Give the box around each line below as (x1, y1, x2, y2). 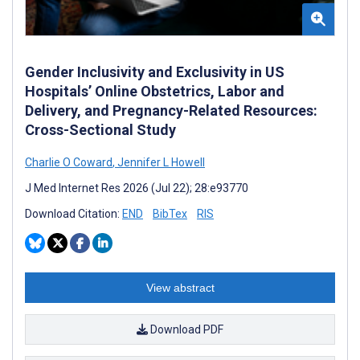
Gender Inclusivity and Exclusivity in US (25, 63, 284, 80)
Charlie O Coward (25, 155, 112, 169)
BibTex (153, 207, 187, 220)
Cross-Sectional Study (25, 121, 176, 138)
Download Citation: (25, 207, 122, 220)
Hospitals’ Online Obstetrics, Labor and (25, 82, 284, 100)
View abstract (145, 280, 215, 294)
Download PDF (148, 322, 223, 336)
